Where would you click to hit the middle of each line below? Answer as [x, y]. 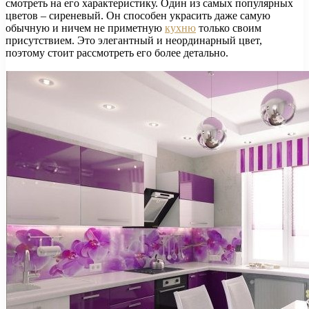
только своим [229, 28]
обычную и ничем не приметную [85, 28]
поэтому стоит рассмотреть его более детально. [117, 52]
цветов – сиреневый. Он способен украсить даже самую [138, 15]
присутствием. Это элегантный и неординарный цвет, [134, 40]
